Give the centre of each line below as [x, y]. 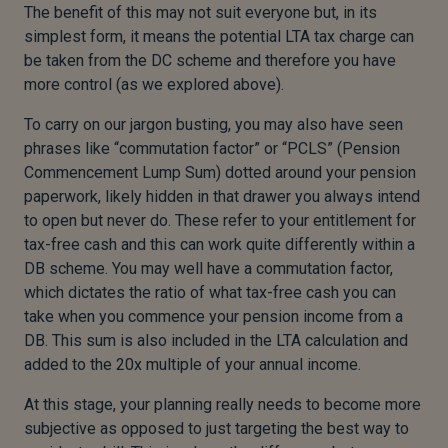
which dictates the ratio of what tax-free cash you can [210, 293]
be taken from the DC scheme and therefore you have [210, 61]
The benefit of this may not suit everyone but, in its [200, 13]
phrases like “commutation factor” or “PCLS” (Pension [212, 149]
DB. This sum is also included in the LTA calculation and [216, 341]
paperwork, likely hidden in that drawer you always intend [222, 197]
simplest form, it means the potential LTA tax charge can [219, 37]
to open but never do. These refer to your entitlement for [220, 221]
